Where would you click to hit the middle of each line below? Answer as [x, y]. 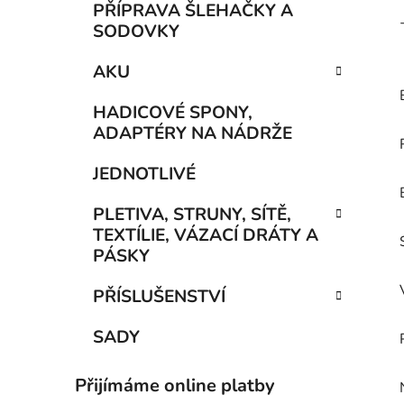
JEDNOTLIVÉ [144, 174]
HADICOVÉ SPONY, [173, 113]
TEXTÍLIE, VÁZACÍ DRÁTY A [206, 236]
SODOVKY [136, 32]
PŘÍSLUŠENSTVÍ [159, 297]
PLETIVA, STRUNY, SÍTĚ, [192, 215]
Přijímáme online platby [175, 386]
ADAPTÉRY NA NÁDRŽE [193, 134]
